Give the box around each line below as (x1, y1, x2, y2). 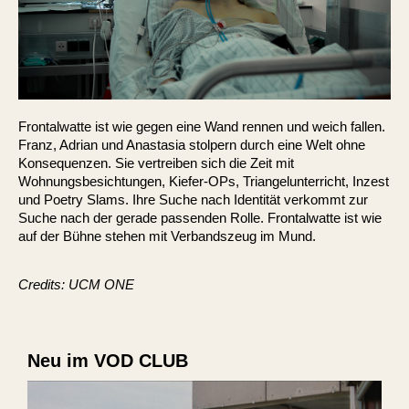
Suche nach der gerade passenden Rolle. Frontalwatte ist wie (18, 209, 382, 225)
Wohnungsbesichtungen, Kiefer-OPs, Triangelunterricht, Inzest (18, 173, 389, 189)
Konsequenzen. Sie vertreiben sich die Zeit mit (18, 154, 294, 171)
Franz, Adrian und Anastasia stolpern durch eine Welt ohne (18, 136, 365, 152)
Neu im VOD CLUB (27, 350, 188, 371)
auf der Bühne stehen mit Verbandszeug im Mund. (18, 227, 316, 244)
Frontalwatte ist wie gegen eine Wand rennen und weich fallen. (18, 118, 385, 134)
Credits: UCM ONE (18, 276, 134, 292)
